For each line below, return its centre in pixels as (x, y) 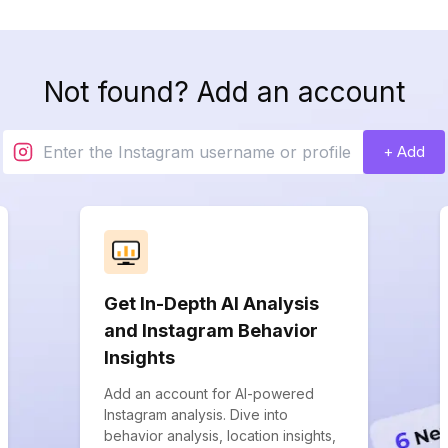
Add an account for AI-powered (209, 393)
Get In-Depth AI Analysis (211, 303)
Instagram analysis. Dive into (196, 414)
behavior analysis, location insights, (220, 435)
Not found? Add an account (224, 92)
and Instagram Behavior (211, 330)
